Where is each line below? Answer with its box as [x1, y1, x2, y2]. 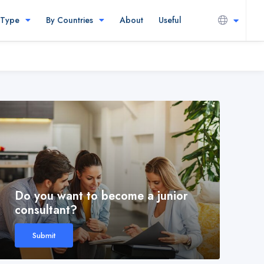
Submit [32, 230, 55, 241]
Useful [159, 14, 181, 26]
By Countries [46, 14, 93, 26]
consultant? [15, 202, 77, 219]
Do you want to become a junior [15, 187, 188, 204]
